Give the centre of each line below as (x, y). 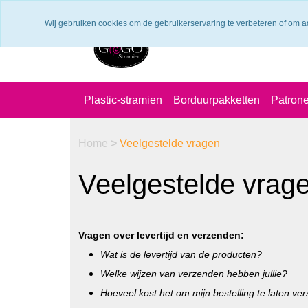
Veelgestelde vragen (170, 143)
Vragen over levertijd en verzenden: (161, 235)
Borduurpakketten (217, 100)
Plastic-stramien (123, 100)
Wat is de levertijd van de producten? (181, 254)
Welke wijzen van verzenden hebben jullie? (194, 274)
